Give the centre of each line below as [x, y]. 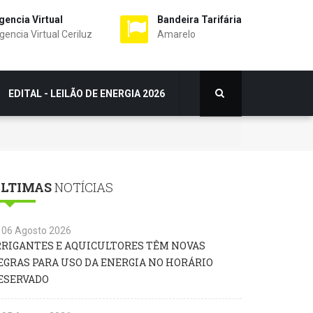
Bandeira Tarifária [199, 20]
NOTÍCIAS [82, 187]
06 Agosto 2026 [36, 230]
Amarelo [176, 34]
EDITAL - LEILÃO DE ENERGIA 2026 [87, 93]
